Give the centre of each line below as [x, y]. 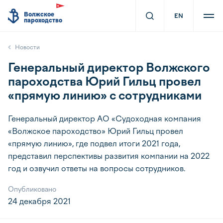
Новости [27, 47]
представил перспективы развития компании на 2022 [109, 156]
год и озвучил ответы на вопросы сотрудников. [97, 168]
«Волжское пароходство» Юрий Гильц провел [96, 131]
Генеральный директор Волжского [109, 67]
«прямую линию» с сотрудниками [105, 95]
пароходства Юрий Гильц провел [105, 81]
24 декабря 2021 [39, 201]
